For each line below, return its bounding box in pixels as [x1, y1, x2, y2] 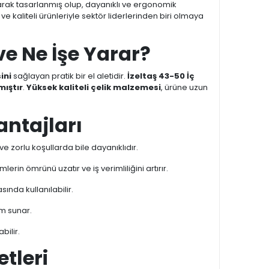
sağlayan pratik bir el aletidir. [11, 70, 127, 82]
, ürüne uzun [161, 82, 208, 93]
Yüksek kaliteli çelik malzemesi [26, 82, 161, 93]
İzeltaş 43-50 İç [127, 70, 195, 82]
